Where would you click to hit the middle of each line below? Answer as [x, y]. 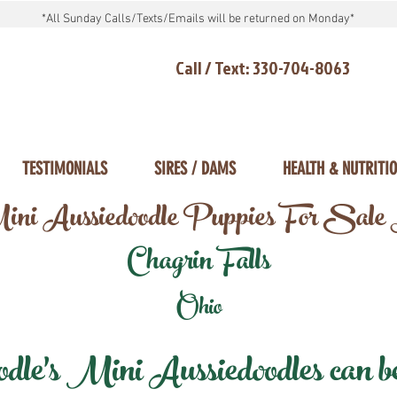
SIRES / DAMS [195, 168]
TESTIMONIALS [64, 168]
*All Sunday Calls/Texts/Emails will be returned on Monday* [198, 19]
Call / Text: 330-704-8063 [263, 67]
